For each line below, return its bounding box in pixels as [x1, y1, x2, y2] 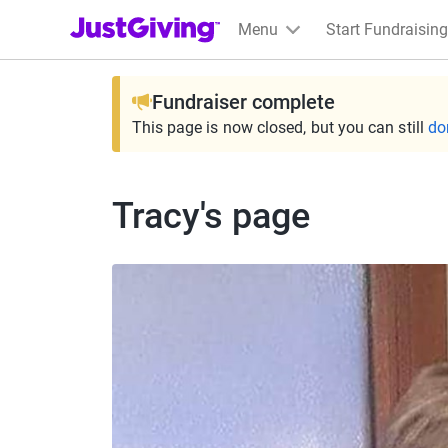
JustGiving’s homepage [69, 7, 234, 26]
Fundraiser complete [151, 90, 335, 114]
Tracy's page [111, 195, 311, 237]
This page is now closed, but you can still [131, 118, 424, 137]
